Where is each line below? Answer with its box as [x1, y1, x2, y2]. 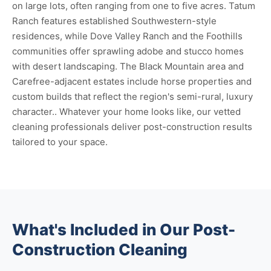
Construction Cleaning [12, 240, 188, 259]
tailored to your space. [12, 136, 108, 148]
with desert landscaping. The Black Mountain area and [12, 60, 244, 72]
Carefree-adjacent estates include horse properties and [12, 76, 252, 87]
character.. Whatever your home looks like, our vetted [12, 106, 241, 117]
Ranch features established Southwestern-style [12, 15, 217, 27]
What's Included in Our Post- [12, 220, 235, 239]
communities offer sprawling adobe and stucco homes [12, 45, 244, 57]
